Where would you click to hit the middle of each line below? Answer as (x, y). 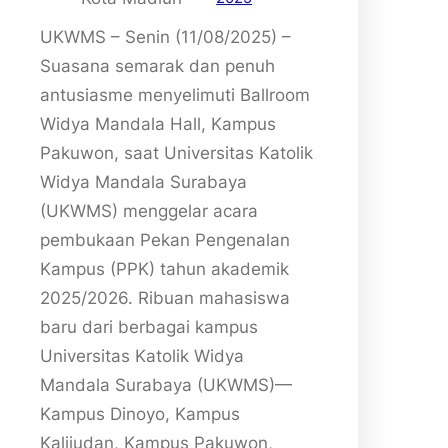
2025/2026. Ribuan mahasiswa (165, 297)
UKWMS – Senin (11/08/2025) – (165, 36)
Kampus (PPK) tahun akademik (164, 268)
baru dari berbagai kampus (149, 326)
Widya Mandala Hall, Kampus (158, 123)
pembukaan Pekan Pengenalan (165, 239)
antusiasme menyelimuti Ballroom (175, 94)
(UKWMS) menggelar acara (149, 210)
